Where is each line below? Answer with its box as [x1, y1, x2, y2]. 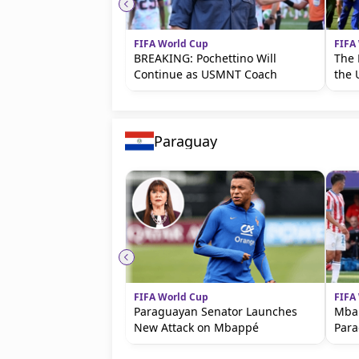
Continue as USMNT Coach [134, 67, 277, 82]
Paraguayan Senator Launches [134, 304, 297, 319]
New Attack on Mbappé [134, 320, 259, 335]
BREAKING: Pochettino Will [134, 50, 276, 66]
